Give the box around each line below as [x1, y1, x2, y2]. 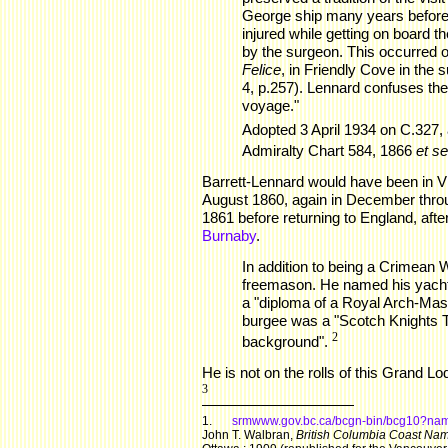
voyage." [242, 97, 299, 114]
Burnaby [202, 227, 256, 245]
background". [242, 333, 332, 351]
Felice [242, 61, 281, 78]
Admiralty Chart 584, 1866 [242, 142, 416, 160]
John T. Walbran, [202, 428, 296, 443]
